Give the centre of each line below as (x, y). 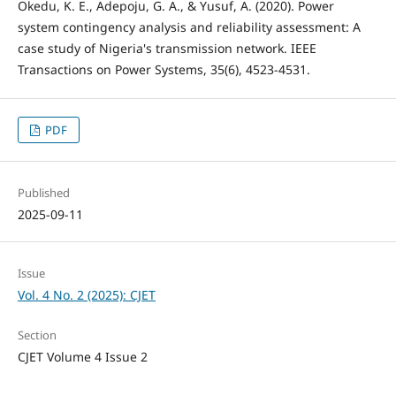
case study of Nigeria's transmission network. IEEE (167, 49)
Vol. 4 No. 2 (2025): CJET (86, 295)
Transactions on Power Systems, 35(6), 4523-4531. (164, 70)
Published (43, 193)
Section (37, 335)
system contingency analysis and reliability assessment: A (189, 27)
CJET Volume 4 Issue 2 (82, 357)
